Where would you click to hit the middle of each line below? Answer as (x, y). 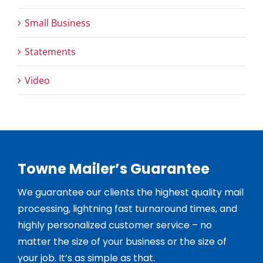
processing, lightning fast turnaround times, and (127, 208)
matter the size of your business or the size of (122, 241)
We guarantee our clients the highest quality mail (130, 192)
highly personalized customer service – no (114, 225)
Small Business (58, 23)
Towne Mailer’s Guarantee (113, 168)
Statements (50, 51)
